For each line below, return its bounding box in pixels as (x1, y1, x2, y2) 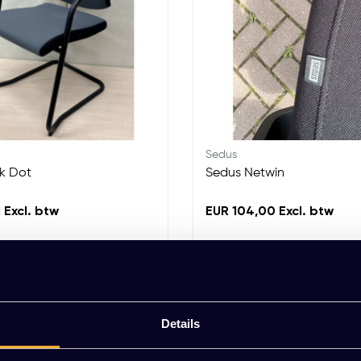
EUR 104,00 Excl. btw (205, 205, 334, 218)
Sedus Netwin (205, 167, 284, 180)
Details (160, 317, 201, 331)
